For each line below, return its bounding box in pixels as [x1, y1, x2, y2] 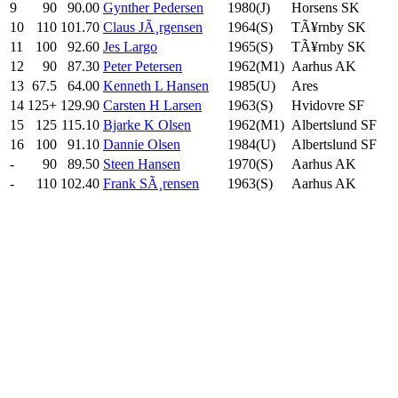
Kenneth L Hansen [103, 77, 209, 93]
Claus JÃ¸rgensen [103, 19, 203, 35]
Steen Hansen [103, 155, 180, 171]
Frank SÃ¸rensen [103, 175, 199, 191]
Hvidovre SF [291, 97, 364, 113]
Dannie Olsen [103, 136, 180, 152]
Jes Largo [103, 38, 157, 54]
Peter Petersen [103, 58, 182, 74]
